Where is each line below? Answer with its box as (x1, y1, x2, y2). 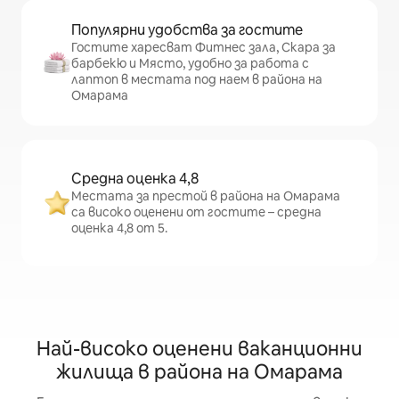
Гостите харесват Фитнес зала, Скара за (71, 38, 336, 55)
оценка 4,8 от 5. (71, 219, 167, 236)
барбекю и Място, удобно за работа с (71, 54, 309, 71)
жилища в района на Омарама (56, 358, 343, 385)
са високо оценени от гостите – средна (71, 203, 322, 220)
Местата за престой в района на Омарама (71, 187, 340, 204)
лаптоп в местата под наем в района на (71, 70, 322, 87)
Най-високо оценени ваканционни (37, 335, 362, 362)
